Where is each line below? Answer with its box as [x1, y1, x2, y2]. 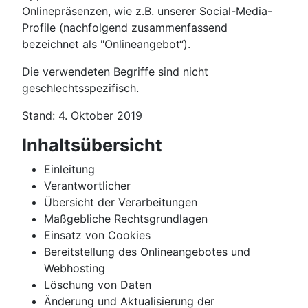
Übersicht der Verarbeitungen [44, 195, 197, 210]
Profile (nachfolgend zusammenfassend [22, 21, 228, 35]
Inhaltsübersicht [22, 135, 162, 156]
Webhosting [44, 261, 105, 276]
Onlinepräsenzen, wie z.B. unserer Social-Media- [22, 4, 272, 19]
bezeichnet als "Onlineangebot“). [22, 37, 190, 52]
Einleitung [44, 162, 95, 177]
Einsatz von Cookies [44, 228, 151, 243]
